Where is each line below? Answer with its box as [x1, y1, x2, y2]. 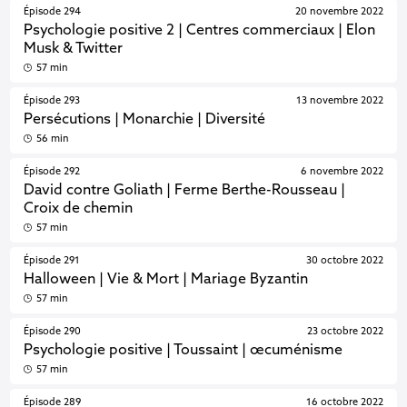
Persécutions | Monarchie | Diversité [24, 113, 266, 127]
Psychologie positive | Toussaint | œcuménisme [24, 343, 343, 358]
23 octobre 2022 [306, 326, 383, 337]
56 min [35, 134, 69, 144]
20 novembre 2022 [294, 6, 383, 17]
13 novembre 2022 [295, 95, 383, 106]
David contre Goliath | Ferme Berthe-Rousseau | [24, 184, 346, 198]
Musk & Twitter [24, 42, 124, 56]
